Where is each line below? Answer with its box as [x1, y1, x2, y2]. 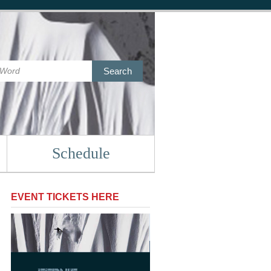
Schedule [51, 145, 110, 162]
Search [103, 66, 132, 76]
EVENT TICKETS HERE [11, 192, 119, 202]
